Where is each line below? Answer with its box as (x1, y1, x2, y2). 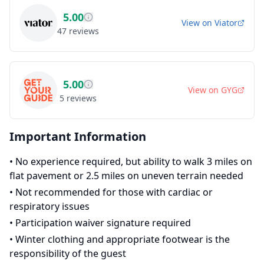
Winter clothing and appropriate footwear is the (15, 233, 230, 246)
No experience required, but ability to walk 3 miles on (15, 155, 252, 168)
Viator (214, 17, 237, 28)
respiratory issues (9, 200, 90, 213)
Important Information (9, 128, 146, 144)
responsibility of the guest (9, 247, 126, 260)
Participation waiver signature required (15, 216, 191, 229)
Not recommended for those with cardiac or (15, 186, 213, 199)
